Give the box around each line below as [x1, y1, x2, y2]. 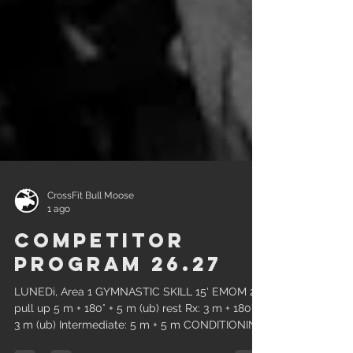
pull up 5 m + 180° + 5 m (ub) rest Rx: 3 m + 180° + [14, 330, 262, 343]
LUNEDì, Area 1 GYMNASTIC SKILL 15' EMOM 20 [14, 314, 262, 326]
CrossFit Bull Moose [47, 218, 134, 229]
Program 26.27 [14, 280, 221, 305]
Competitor [14, 256, 185, 281]
